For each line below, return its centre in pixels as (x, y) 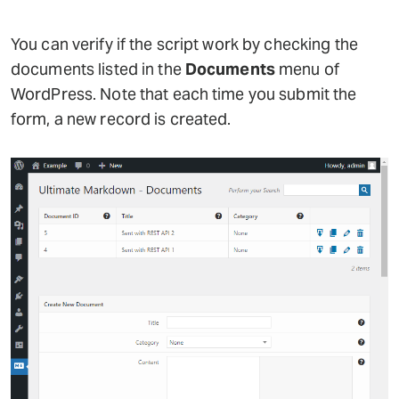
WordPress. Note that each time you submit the (184, 94)
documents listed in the (98, 69)
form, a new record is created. (121, 118)
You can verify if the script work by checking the (184, 44)
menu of (307, 69)
